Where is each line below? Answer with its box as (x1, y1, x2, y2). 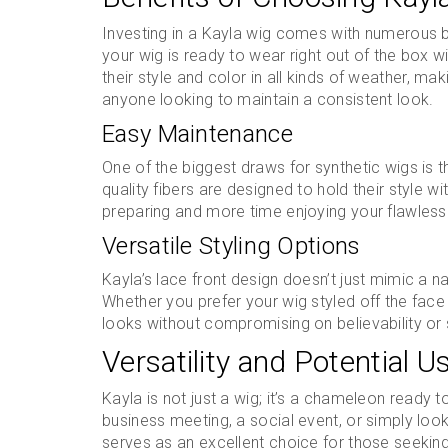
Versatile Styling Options (102, 232, 361, 260)
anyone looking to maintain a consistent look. (102, 90, 434, 109)
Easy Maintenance (102, 120, 293, 148)
